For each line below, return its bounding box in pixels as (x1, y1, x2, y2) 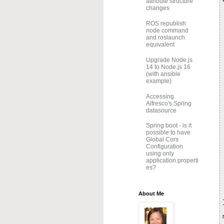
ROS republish (146, 20, 186, 27)
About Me (138, 190, 164, 196)
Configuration (146, 143, 183, 150)
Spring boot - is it (146, 122, 191, 129)
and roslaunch (146, 34, 185, 41)
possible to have (146, 129, 190, 136)
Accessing (146, 92, 174, 100)
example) (146, 77, 171, 84)
